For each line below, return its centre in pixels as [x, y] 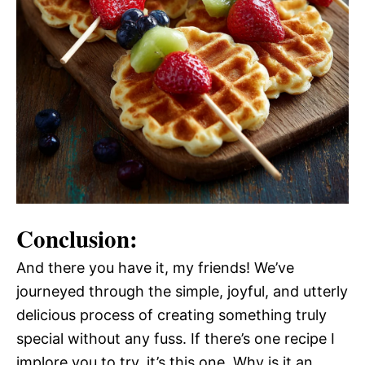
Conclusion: [77, 239]
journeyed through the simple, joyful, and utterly [182, 292]
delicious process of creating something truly [172, 315]
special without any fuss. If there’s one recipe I [176, 339]
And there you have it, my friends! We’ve [155, 268]
